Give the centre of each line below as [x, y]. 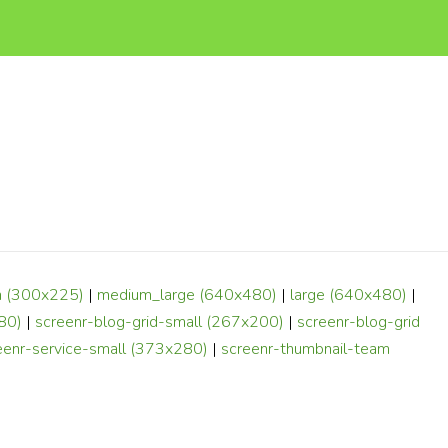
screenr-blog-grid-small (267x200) [159, 322]
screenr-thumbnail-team [305, 349]
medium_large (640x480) [187, 295]
